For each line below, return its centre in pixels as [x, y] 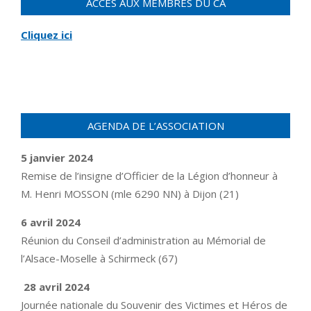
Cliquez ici [47, 34]
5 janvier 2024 [57, 157]
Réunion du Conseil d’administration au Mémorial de [143, 240]
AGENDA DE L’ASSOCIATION [155, 125]
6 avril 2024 [51, 222]
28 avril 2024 [55, 286]
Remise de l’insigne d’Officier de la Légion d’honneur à [149, 175]
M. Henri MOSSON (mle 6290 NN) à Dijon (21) [130, 193]
